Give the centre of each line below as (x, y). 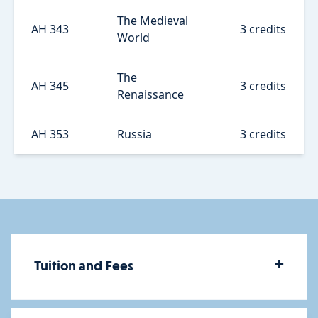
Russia (135, 134)
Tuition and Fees (84, 266)
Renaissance (150, 94)
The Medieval (153, 20)
